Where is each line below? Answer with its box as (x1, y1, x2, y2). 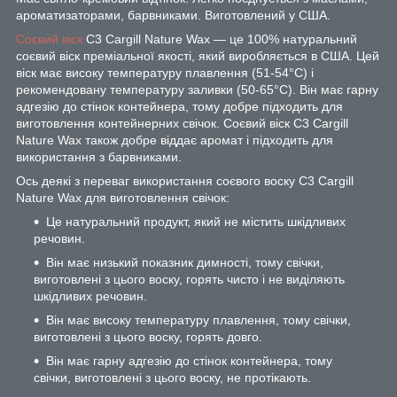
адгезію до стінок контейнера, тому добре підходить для (16, 98, 343, 113)
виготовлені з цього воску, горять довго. (34, 329, 262, 344)
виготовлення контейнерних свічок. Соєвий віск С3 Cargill (16, 115, 348, 130)
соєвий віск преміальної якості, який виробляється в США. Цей (16, 48, 379, 63)
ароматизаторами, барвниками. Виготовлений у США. (16, 7, 331, 22)
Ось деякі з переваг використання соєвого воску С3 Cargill (16, 173, 354, 188)
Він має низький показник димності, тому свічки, (46, 254, 323, 269)
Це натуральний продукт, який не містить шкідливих (46, 214, 346, 229)
